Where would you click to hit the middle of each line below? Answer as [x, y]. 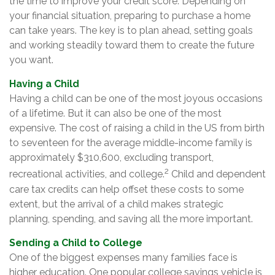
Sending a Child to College [76, 242]
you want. [31, 60]
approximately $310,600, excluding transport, [111, 158]
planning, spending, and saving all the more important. [131, 219]
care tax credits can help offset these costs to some [126, 189]
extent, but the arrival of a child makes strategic [116, 204]
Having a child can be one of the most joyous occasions [136, 99]
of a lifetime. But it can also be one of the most [115, 114]
